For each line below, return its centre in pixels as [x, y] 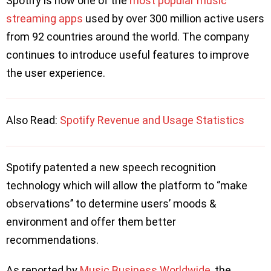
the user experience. [57, 73]
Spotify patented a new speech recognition [111, 168]
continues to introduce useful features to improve [128, 55]
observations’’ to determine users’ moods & [111, 204]
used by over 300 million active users [174, 19]
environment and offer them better [91, 222]
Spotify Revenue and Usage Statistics [152, 120]
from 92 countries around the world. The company [128, 37]
